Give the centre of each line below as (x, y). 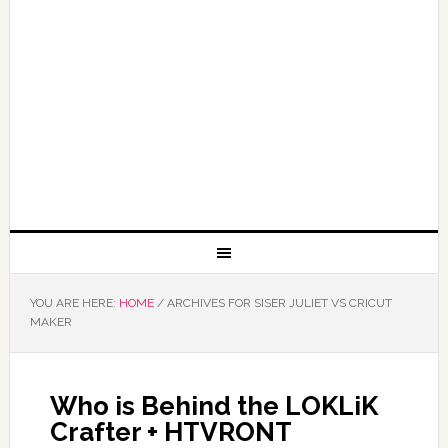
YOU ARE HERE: (74, 303)
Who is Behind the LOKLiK (213, 406)
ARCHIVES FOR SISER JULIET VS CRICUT (277, 303)
